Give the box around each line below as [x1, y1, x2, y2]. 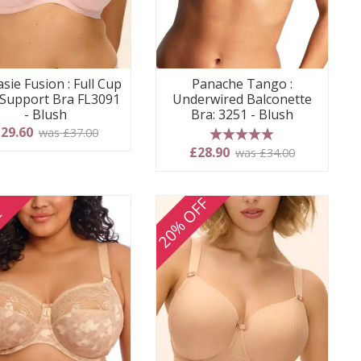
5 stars [221, 140, 263, 159]
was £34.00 [234, 144, 295, 160]
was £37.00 [38, 124, 98, 140]
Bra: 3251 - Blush [191, 105, 294, 123]
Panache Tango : [192, 74, 293, 93]
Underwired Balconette [172, 89, 313, 108]
